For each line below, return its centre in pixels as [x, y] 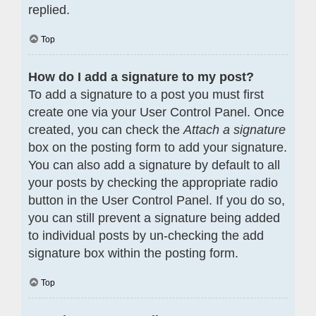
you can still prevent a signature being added [154, 218]
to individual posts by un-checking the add [146, 235]
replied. [49, 10]
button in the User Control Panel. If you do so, [157, 200]
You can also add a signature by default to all [154, 165]
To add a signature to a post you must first [146, 94]
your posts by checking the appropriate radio [153, 182]
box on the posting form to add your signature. [158, 147]
